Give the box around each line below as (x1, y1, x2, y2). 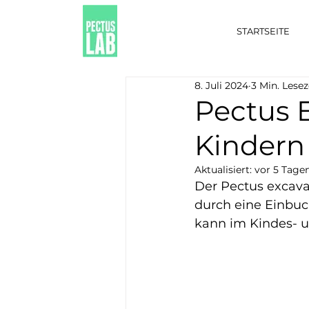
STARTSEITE (237, 26, 290, 37)
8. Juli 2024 (195, 79, 248, 92)
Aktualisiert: (195, 163, 255, 176)
